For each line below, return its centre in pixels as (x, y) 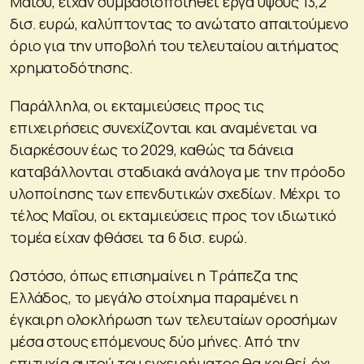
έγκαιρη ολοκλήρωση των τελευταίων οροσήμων (173, 319)
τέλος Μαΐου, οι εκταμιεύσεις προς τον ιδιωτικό (173, 215)
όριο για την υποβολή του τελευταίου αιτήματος (175, 45)
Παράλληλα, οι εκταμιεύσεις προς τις (137, 105)
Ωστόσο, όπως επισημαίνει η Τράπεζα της (154, 275)
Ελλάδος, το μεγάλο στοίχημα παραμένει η (154, 297)
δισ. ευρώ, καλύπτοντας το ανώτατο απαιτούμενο (180, 23)
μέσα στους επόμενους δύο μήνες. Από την (155, 341)
